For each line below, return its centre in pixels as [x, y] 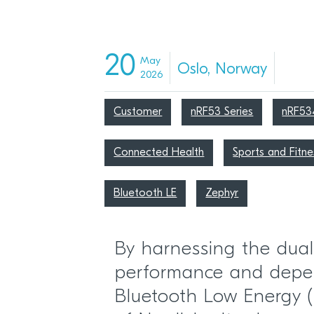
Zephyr [222, 193]
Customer [138, 112]
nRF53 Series [222, 112]
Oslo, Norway [223, 70]
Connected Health [159, 153]
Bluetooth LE [145, 193]
